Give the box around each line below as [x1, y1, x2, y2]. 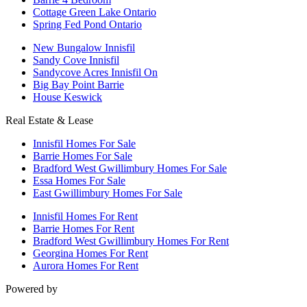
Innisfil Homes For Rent [33, 210, 138, 222]
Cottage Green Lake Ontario [33, 6, 156, 18]
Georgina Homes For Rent [33, 247, 148, 259]
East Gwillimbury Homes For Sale [33, 187, 182, 199]
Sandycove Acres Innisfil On [33, 66, 158, 78]
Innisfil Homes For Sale [33, 138, 136, 149]
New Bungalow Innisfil [33, 42, 135, 53]
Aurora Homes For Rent [33, 260, 138, 271]
